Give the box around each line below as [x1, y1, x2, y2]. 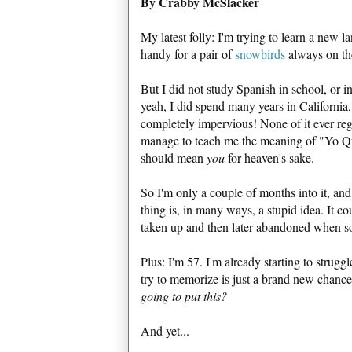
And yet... [141, 321, 189, 339]
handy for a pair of [141, 45, 235, 62]
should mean [141, 148, 207, 166]
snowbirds [235, 45, 285, 62]
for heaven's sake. [225, 148, 314, 166]
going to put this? [141, 287, 227, 304]
